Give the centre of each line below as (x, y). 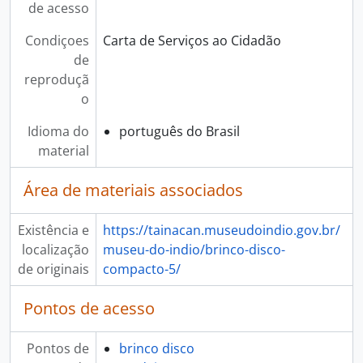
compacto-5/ (141, 269)
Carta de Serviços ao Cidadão (192, 41)
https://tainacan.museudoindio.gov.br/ (221, 231)
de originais (53, 269)
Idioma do (58, 132)
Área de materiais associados (133, 190)
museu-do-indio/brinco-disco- (194, 250)
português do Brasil (179, 132)
